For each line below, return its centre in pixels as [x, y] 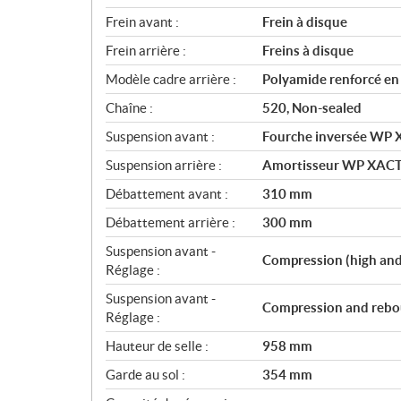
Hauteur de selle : [157, 346]
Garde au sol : [145, 374]
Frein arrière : [146, 50]
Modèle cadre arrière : [171, 79]
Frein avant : [142, 21]
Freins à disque [308, 50]
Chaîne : [129, 107]
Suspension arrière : [164, 165]
